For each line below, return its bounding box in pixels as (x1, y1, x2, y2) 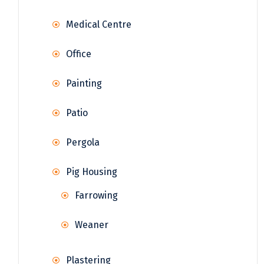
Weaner (75, 219, 108, 231)
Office (66, 48, 91, 60)
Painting (66, 78, 102, 90)
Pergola (66, 137, 100, 148)
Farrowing (75, 190, 118, 202)
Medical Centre (66, 19, 131, 31)
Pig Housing (66, 166, 117, 178)
